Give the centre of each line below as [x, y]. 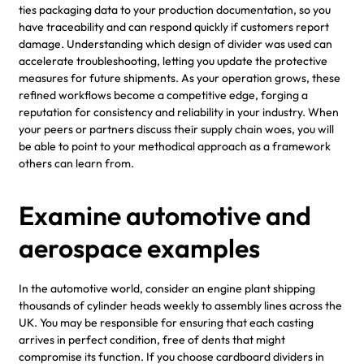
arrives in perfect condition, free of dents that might [152, 339]
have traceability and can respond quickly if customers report [174, 26]
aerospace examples [139, 247]
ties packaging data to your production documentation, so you [175, 9]
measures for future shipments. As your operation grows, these [180, 78]
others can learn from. [76, 163]
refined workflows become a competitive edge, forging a [163, 95]
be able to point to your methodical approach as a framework [175, 146]
